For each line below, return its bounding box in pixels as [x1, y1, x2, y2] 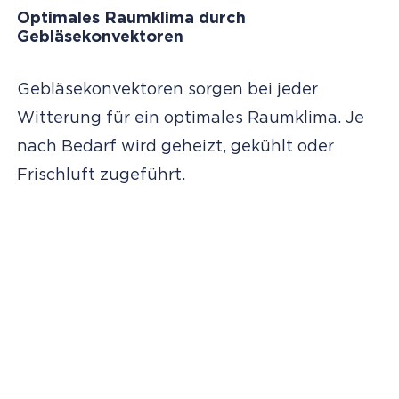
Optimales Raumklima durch [16, 11, 246, 28]
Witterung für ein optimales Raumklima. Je [16, 110, 364, 127]
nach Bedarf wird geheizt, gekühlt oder [16, 139, 334, 156]
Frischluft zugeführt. [16, 167, 185, 184]
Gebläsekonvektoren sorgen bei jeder [16, 82, 318, 99]
